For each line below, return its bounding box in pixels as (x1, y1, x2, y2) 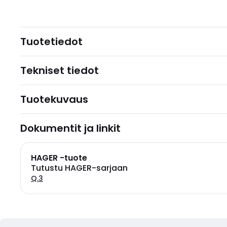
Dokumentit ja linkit (20, 121, 121, 135)
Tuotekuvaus (20, 92, 88, 106)
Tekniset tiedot (20, 63, 99, 78)
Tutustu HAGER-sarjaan (31, 162, 128, 174)
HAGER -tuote (31, 152, 87, 164)
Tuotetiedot (20, 34, 83, 49)
